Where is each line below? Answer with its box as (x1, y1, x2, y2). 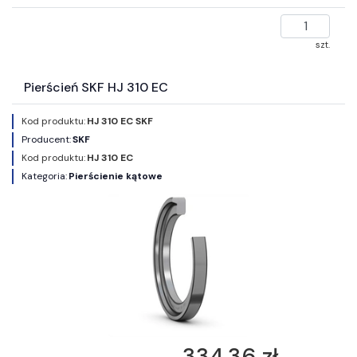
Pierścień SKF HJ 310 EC (24, 78, 168, 96)
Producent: (22, 132, 71, 146)
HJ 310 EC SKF (87, 114, 153, 127)
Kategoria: (22, 169, 67, 182)
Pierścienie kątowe (69, 169, 163, 182)
